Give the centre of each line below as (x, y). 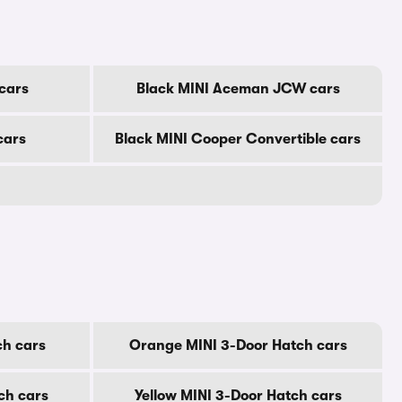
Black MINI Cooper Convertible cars (238, 139)
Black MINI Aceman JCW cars (238, 89)
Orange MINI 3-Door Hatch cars (238, 345)
